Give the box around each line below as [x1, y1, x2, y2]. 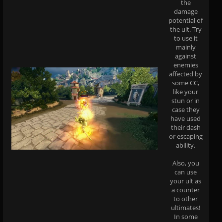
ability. [176, 140, 195, 150]
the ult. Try [169, 24, 202, 34]
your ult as [170, 176, 201, 185]
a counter [171, 185, 200, 194]
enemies [173, 60, 198, 69]
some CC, [172, 78, 199, 87]
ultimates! [171, 203, 200, 212]
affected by [169, 69, 202, 78]
